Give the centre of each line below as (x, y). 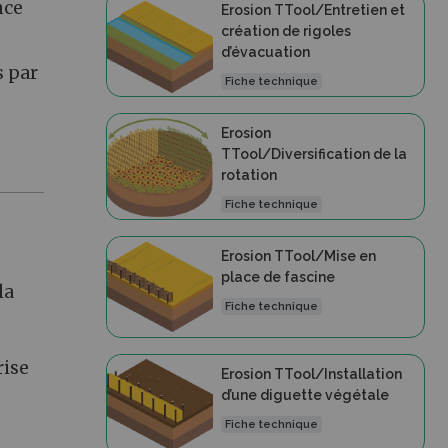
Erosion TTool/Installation (311, 374)
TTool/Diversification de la (313, 154)
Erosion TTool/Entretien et (312, 10)
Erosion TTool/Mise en (298, 256)
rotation (248, 175)
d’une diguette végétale (304, 395)
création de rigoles (285, 31)
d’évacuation (265, 52)
